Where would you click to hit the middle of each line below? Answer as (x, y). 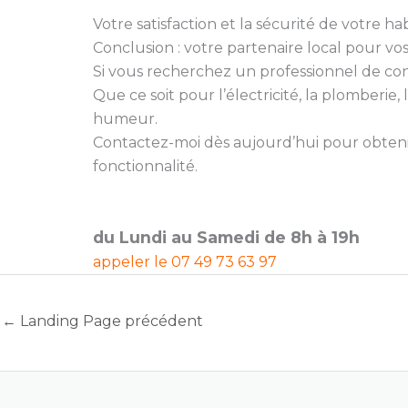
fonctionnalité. (145, 166)
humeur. (125, 118)
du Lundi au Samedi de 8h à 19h (226, 237)
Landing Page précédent (110, 321)
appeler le (132, 261)
